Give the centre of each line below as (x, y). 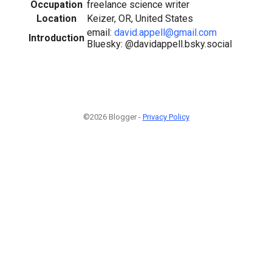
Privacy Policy (166, 117)
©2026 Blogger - (113, 117)
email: (100, 32)
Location (56, 18)
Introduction (56, 38)
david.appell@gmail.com (165, 32)
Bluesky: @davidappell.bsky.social (159, 44)
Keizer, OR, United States (140, 18)
